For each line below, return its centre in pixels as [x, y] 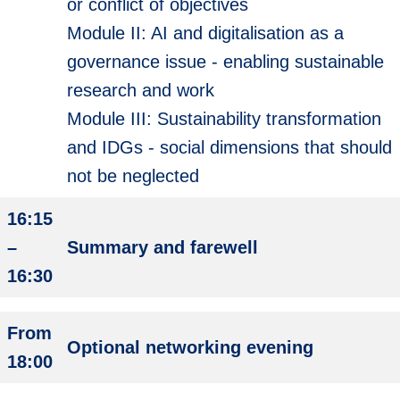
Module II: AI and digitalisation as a [205, 33]
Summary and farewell [162, 247]
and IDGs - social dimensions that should [229, 147]
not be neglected [133, 176]
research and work [141, 90]
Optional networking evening [190, 347]
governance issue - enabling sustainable [225, 62]
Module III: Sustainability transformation [224, 119]
